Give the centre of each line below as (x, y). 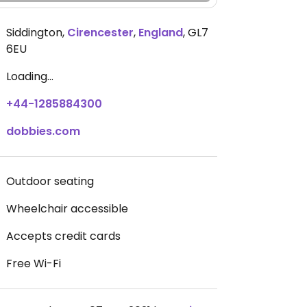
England (161, 33)
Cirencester (100, 33)
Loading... (30, 76)
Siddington (34, 33)
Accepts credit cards (63, 236)
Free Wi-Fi (34, 263)
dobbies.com (43, 131)
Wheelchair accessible (67, 209)
